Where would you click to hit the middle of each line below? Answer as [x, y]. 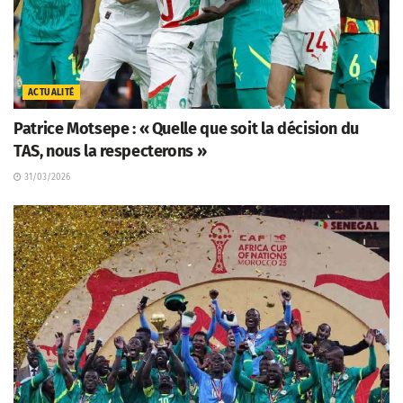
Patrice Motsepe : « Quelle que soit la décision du [187, 128]
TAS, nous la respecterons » [110, 151]
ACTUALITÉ [51, 92]
